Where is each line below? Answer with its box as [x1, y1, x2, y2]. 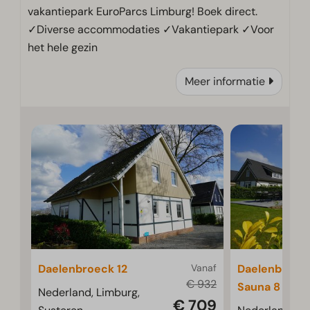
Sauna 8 [237, 280, 281, 295]
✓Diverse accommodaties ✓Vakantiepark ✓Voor [28, 22, 275, 37]
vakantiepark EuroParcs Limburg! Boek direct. [28, 4, 258, 19]
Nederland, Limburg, [38, 285, 140, 300]
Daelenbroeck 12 [38, 262, 128, 277]
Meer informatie [184, 74, 265, 89]
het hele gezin [28, 40, 98, 55]
